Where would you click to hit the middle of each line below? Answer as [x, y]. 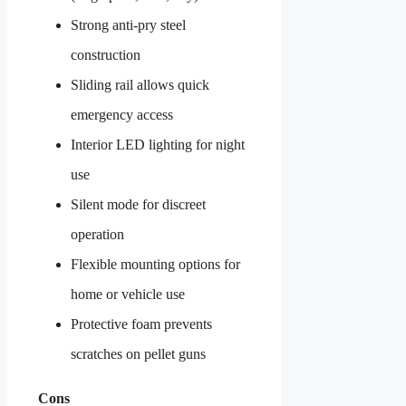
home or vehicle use [128, 294]
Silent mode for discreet [138, 204]
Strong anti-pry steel [128, 24]
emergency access [122, 114]
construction [106, 54]
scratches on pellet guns [138, 353]
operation [97, 234]
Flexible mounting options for [155, 264]
